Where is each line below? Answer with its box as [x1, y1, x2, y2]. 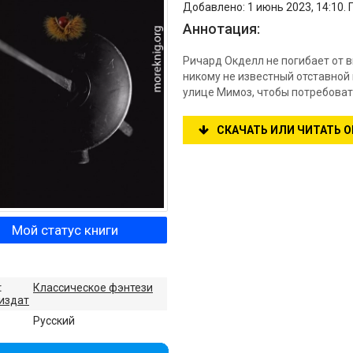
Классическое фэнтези [33, 281, 153, 294]
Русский [33, 314, 75, 327]
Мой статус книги [11, 222, 118, 238]
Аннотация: [183, 20, 260, 37]
